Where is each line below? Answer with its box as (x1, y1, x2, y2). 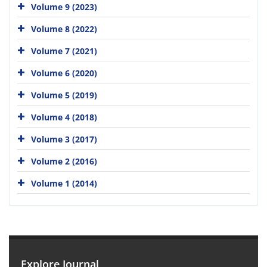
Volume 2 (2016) (31, 155, 97, 167)
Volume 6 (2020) (31, 67, 97, 79)
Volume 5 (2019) (31, 89, 97, 101)
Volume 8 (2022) (31, 23, 97, 35)
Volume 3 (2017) (31, 133, 97, 145)
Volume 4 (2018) (31, 111, 97, 123)
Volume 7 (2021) (31, 45, 97, 57)
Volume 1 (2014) (31, 177, 97, 189)
